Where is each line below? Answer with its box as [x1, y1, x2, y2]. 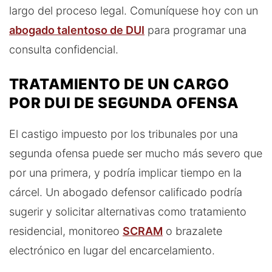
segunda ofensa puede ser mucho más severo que [9, 146, 262, 160]
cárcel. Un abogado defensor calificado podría [9, 185, 242, 199]
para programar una [144, 23, 246, 36]
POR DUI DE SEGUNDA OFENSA [9, 93, 239, 112]
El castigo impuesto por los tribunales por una [9, 127, 238, 140]
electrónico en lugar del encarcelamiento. [9, 243, 215, 257]
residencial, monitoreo [9, 224, 123, 237]
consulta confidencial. [9, 42, 118, 56]
